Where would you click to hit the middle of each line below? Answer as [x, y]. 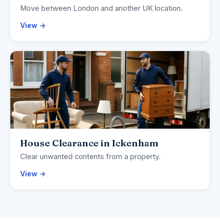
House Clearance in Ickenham [89, 143]
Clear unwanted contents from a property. [90, 157]
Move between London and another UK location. [101, 9]
